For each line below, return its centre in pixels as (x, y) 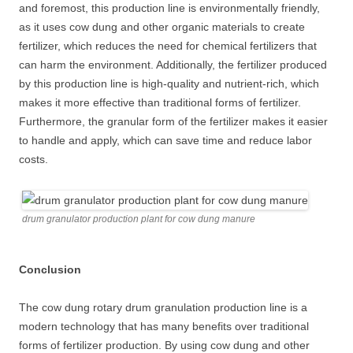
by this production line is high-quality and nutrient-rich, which (169, 84)
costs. (33, 159)
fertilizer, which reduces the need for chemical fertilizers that (168, 46)
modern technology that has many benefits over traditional (164, 326)
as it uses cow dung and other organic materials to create (162, 27)
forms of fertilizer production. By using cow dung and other (164, 345)
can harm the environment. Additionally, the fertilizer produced (173, 65)
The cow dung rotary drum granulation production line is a (163, 307)
